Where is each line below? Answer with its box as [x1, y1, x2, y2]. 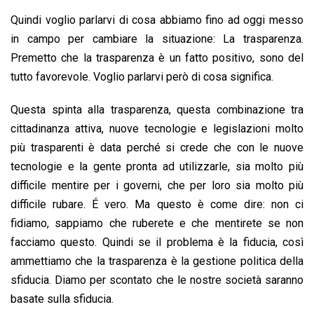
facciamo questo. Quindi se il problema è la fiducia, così [11, 235, 303, 250]
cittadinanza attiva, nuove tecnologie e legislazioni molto [11, 122, 303, 136]
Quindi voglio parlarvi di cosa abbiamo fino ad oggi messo [11, 13, 303, 27]
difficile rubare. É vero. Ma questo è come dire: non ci [11, 198, 303, 212]
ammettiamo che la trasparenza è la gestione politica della [11, 254, 303, 268]
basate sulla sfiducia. [11, 292, 114, 306]
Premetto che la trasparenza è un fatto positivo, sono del [11, 51, 303, 65]
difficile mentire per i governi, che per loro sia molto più [11, 179, 303, 193]
